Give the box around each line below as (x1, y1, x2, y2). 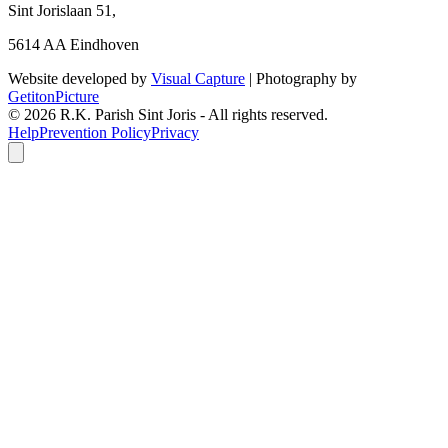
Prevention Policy (39, 123, 151, 141)
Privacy (151, 123, 199, 141)
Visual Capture (151, 69, 245, 87)
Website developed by (8, 69, 151, 87)
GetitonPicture (8, 87, 99, 105)
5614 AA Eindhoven (8, 35, 139, 53)
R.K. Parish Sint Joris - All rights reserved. (60, 105, 328, 123)
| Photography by (245, 69, 357, 87)
